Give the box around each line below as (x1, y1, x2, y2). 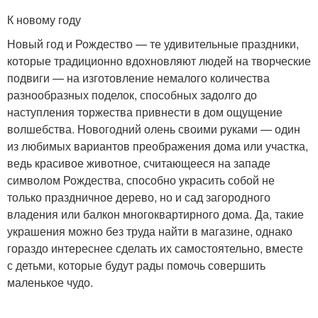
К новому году (7, 11, 81, 28)
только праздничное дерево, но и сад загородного (7, 189, 270, 205)
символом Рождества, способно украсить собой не (7, 172, 275, 188)
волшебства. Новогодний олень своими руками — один (7, 121, 300, 137)
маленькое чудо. (7, 274, 93, 290)
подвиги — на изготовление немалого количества (7, 70, 270, 86)
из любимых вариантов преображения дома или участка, (7, 138, 308, 154)
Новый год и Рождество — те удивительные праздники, (7, 35, 299, 52)
